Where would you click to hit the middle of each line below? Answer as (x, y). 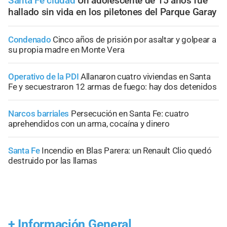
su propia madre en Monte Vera (66, 50)
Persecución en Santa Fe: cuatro (130, 114)
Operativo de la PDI (44, 77)
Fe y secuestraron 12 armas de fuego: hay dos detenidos (112, 87)
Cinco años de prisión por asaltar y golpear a (135, 40)
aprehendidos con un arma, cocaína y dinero (89, 124)
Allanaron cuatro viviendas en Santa (146, 77)
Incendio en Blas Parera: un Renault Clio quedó (127, 151)
